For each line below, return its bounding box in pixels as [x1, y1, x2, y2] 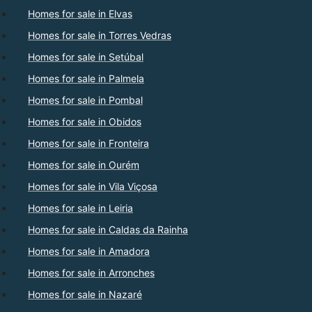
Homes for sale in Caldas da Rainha [28, 224, 188, 236]
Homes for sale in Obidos [28, 116, 141, 128]
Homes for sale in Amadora [28, 245, 150, 258]
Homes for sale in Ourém [28, 159, 139, 171]
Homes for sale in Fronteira [28, 137, 149, 150]
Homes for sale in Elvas [28, 8, 132, 20]
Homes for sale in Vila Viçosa [28, 180, 157, 193]
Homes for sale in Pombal [28, 94, 143, 107]
